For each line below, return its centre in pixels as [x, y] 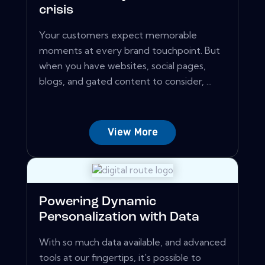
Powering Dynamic [98, 202]
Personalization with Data [119, 218]
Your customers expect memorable [118, 35]
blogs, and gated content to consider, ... [125, 81]
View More [132, 132]
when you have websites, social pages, [122, 66]
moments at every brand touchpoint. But [130, 51]
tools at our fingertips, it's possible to [120, 258]
